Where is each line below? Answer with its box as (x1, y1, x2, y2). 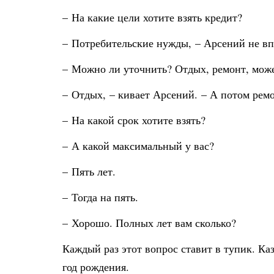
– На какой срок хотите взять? (62, 113, 206, 127)
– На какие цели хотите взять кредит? (62, 10, 242, 24)
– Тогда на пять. (62, 190, 138, 204)
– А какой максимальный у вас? (62, 138, 214, 153)
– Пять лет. (62, 164, 116, 179)
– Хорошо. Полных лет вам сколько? (62, 215, 236, 230)
